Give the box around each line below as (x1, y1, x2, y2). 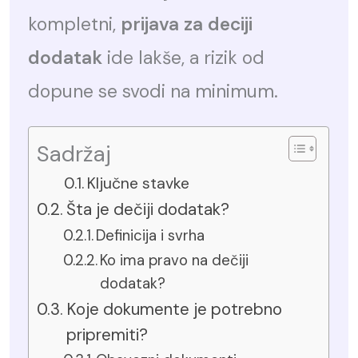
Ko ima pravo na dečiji (100, 251, 249, 270)
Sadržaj (37, 139, 112, 168)
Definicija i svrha (96, 226, 205, 245)
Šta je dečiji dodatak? (66, 199, 230, 220)
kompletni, (28, 12, 121, 37)
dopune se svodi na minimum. (28, 79, 279, 104)
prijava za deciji (121, 12, 253, 37)
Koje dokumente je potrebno (66, 299, 283, 320)
